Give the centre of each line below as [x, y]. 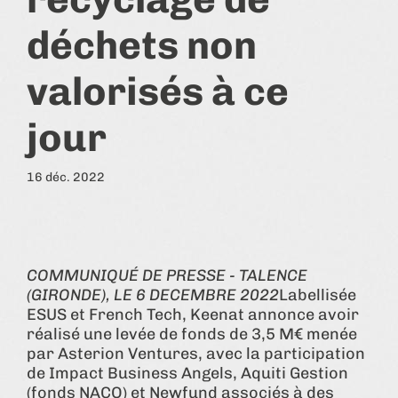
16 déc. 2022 [66, 177]
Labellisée [318, 295]
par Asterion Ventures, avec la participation [196, 353]
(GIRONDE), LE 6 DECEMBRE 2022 [153, 295]
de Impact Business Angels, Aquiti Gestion [187, 373]
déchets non [142, 45]
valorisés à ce [158, 91]
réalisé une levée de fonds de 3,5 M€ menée [192, 334]
